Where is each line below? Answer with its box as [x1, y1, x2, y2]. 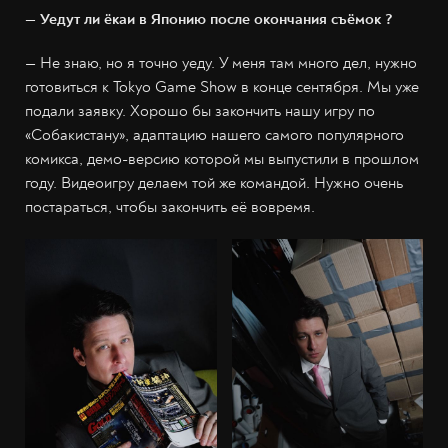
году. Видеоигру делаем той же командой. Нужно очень [25, 172, 403, 193]
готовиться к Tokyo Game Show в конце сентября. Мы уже [25, 76, 419, 97]
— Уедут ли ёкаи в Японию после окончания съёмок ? [25, 8, 393, 29]
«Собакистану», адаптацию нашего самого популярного [25, 124, 404, 145]
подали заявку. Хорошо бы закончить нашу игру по [25, 100, 375, 121]
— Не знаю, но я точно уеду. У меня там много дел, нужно [25, 52, 417, 73]
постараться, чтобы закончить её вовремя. [25, 196, 315, 217]
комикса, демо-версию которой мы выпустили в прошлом [25, 148, 419, 169]
